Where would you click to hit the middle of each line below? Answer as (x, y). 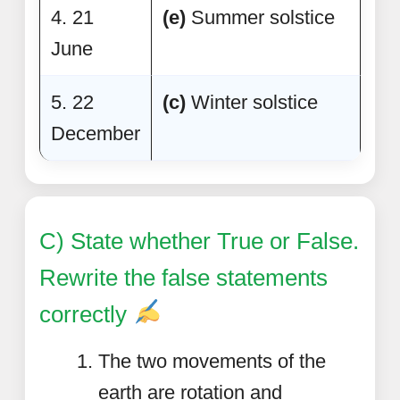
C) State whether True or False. (199, 241)
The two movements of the (212, 361)
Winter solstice (252, 102)
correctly (86, 314)
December (96, 133)
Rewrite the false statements (183, 277)
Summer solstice (260, 17)
